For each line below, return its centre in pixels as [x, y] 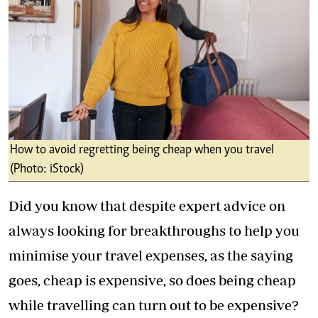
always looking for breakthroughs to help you [154, 231]
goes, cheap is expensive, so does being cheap [152, 280]
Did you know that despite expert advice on [147, 206]
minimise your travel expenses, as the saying [151, 256]
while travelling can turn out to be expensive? [154, 305]
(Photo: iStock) [47, 170]
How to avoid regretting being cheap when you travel [142, 151]
